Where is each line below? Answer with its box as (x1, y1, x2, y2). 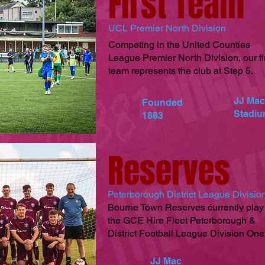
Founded (142, 97, 183, 108)
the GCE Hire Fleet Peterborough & (108, 215, 256, 226)
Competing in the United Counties (108, 39, 250, 50)
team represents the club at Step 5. (108, 65, 256, 76)
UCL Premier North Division (108, 22, 226, 34)
